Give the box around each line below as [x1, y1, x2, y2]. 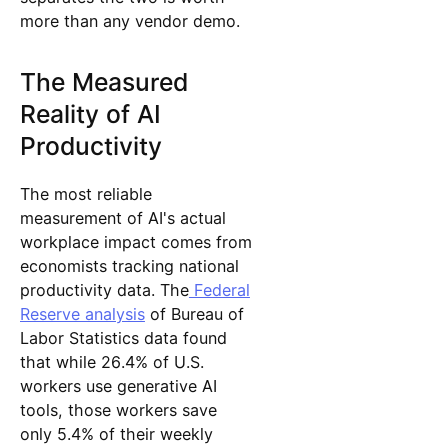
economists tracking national [19, 255, 239, 276]
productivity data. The [19, 279, 189, 300]
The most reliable [19, 183, 152, 204]
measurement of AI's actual [19, 207, 226, 228]
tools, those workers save [19, 399, 217, 420]
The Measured [19, 66, 188, 97]
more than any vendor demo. [19, 10, 240, 31]
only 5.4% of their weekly [19, 423, 213, 444]
